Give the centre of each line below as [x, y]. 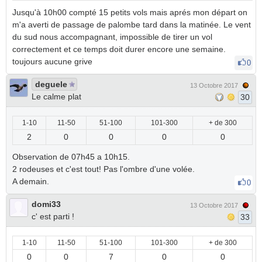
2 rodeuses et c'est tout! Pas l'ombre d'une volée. [104, 169]
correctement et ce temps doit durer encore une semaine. [119, 49]
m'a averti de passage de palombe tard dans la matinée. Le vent [132, 25]
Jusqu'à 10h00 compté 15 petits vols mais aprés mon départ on [130, 12]
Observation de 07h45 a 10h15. [71, 157]
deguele [51, 84]
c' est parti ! [53, 216]
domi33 [46, 204]
